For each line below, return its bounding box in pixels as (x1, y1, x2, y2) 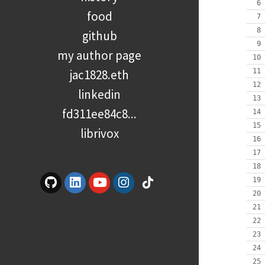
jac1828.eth (70, 67, 129, 83)
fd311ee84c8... (62, 106, 137, 122)
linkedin (78, 86, 121, 103)
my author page (57, 47, 141, 64)
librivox (80, 125, 119, 142)
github (82, 28, 117, 44)
